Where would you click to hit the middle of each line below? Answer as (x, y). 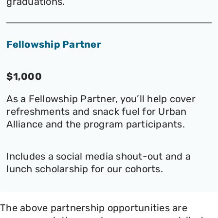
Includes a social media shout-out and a (99, 156)
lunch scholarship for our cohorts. (85, 169)
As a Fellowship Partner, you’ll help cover (101, 99)
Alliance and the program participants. (96, 124)
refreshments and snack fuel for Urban (97, 112)
